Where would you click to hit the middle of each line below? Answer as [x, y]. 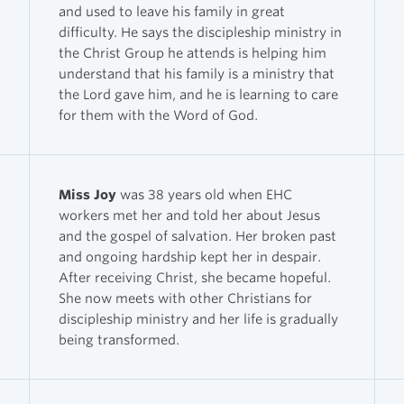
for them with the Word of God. [158, 115]
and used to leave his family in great [172, 11]
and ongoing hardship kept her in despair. [190, 256]
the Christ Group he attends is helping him [193, 52]
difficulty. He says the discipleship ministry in [200, 32]
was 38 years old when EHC [204, 194]
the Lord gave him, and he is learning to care [198, 94]
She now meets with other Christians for [185, 298]
